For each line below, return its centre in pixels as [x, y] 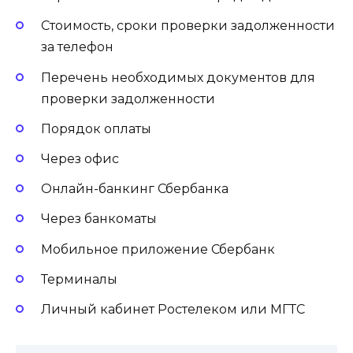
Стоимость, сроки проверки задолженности [188, 26]
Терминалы [79, 279]
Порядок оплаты [96, 128]
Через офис [80, 158]
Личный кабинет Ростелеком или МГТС [173, 309]
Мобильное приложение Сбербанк [158, 249]
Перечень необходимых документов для [178, 77]
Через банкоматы [99, 219]
